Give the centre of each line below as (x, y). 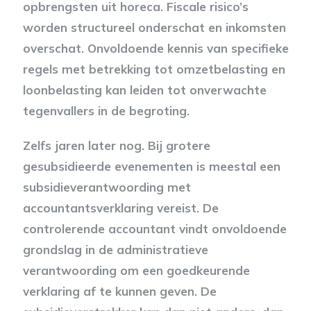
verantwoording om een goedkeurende (136, 270)
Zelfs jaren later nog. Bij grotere (116, 145)
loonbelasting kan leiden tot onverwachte (144, 90)
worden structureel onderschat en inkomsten (154, 27)
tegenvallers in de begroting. (106, 111)
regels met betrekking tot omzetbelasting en (154, 69)
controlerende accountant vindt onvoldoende (154, 229)
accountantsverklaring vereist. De (120, 208)
